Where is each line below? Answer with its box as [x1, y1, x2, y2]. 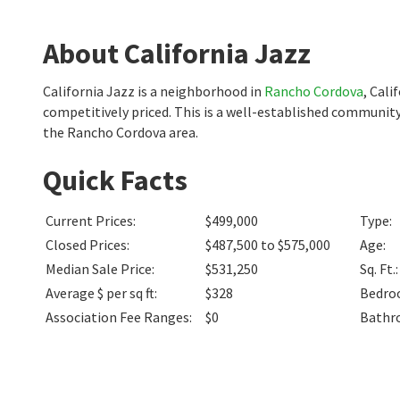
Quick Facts [43, 162, 187, 198]
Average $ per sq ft [46, 284, 154, 302]
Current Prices [46, 212, 133, 229]
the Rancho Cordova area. [43, 123, 198, 141]
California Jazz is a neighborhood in [43, 82, 264, 100]
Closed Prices [46, 236, 127, 254]
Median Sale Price [46, 260, 152, 278]
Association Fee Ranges [46, 308, 189, 326]
